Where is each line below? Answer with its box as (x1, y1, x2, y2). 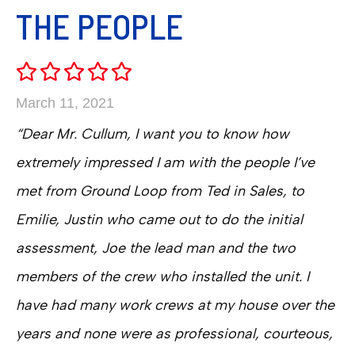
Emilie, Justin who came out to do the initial (16, 210, 303, 228)
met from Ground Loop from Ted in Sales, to (16, 181, 304, 200)
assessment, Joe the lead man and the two (16, 239, 296, 257)
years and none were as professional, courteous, (16, 324, 333, 342)
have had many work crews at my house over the (16, 296, 334, 314)
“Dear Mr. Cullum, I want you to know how (16, 124, 289, 143)
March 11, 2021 (16, 94, 114, 111)
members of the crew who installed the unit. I (16, 267, 309, 285)
